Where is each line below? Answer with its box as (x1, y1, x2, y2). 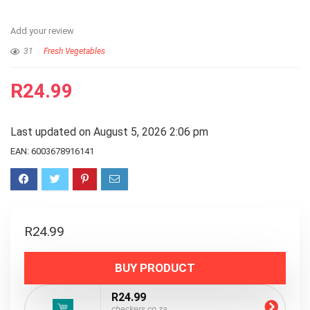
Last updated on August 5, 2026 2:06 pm (10, 125, 208, 138)
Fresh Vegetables (44, 46, 105, 56)
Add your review (10, 26, 74, 36)
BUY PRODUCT (115, 261, 195, 275)
